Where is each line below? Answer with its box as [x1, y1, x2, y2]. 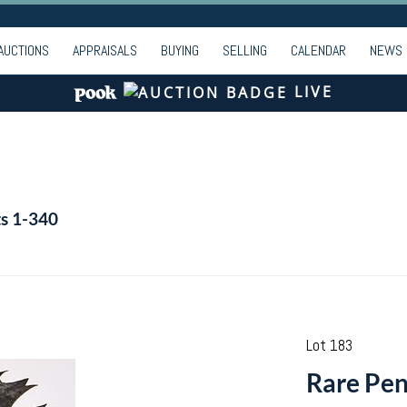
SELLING [223, 41, 267, 60]
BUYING [161, 41, 199, 60]
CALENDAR [291, 41, 346, 60]
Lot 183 [305, 335, 352, 355]
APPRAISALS [73, 41, 137, 60]
